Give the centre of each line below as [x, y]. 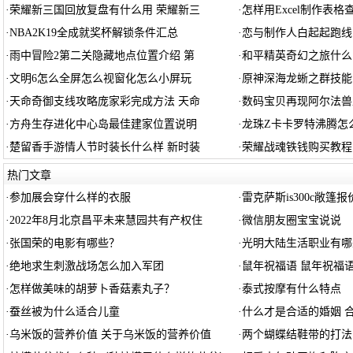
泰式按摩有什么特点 [291, 289]
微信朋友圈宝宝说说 [291, 220]
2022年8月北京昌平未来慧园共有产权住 [106, 220]
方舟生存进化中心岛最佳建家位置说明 [103, 124]
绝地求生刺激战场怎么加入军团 [86, 266]
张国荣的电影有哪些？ [64, 243]
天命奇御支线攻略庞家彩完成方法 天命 [104, 101]
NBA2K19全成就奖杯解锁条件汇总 [93, 33]
